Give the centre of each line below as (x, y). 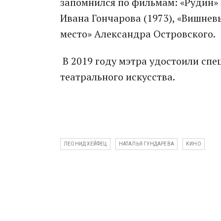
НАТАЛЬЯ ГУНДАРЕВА (147, 144)
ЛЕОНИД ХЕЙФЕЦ (85, 144)
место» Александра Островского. (138, 34)
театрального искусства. (118, 77)
